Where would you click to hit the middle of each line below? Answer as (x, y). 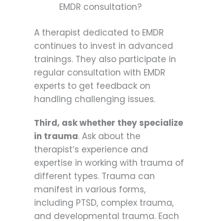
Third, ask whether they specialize (109, 123)
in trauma (56, 136)
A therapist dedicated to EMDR (99, 33)
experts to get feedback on (92, 86)
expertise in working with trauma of (109, 163)
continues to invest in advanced (104, 46)
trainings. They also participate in (105, 59)
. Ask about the (109, 136)
